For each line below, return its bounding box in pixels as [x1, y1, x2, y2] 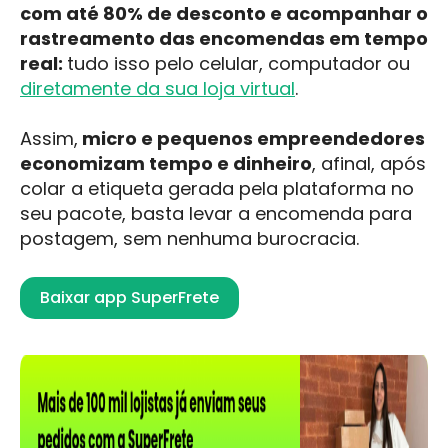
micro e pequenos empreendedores [78, 126, 425, 152]
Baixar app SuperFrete [40, 285, 219, 309]
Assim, [20, 126, 78, 152]
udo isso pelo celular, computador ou [74, 51, 410, 77]
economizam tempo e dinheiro [20, 151, 312, 177]
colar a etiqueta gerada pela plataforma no [20, 176, 414, 202]
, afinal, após [312, 151, 426, 177]
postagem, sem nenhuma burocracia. [20, 226, 359, 252]
